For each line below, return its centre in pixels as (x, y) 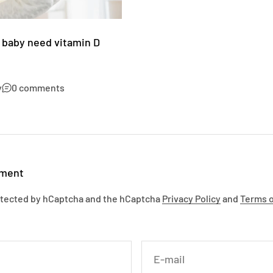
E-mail (169, 259)
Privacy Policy (191, 199)
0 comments (38, 88)
